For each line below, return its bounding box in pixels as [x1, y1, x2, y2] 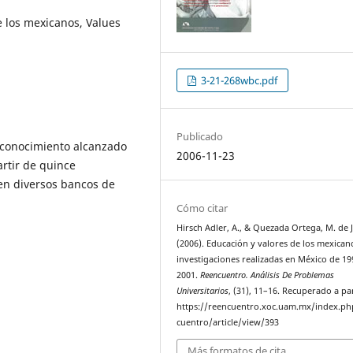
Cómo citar [176, 201, 229, 215]
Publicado [176, 128, 224, 143]
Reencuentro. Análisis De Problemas [200, 269, 335, 281]
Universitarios [176, 285, 229, 296]
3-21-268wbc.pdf [199, 72, 278, 87]
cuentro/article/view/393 [176, 317, 280, 328]
